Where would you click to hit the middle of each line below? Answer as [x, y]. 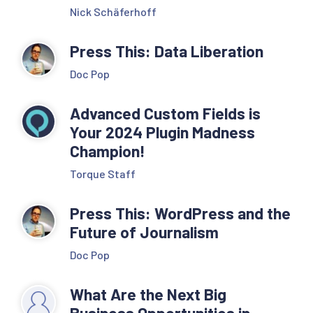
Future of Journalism [144, 232]
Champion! [109, 151]
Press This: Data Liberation [167, 51]
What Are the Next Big [148, 294]
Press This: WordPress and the [180, 213]
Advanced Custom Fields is [165, 113]
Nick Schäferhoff [113, 11]
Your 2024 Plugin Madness [162, 132]
